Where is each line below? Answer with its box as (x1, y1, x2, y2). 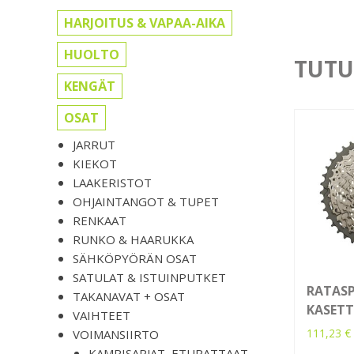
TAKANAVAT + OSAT (73, 288, 185, 305)
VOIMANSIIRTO (73, 326, 159, 343)
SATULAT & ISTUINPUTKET (73, 269, 226, 286)
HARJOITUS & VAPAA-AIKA (64, 14, 225, 32)
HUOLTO (64, 46, 119, 64)
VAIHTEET (73, 307, 130, 324)
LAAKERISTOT (73, 175, 152, 191)
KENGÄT (64, 77, 115, 96)
